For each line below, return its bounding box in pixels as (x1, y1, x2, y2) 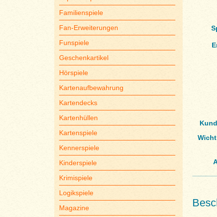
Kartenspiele (59, 129, 97, 137)
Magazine (59, 204, 89, 212)
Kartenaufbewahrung (59, 84, 124, 92)
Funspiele (59, 39, 89, 46)
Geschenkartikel (59, 54, 108, 62)
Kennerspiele (59, 144, 99, 152)
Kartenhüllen (59, 114, 98, 122)
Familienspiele (59, 9, 103, 16)
